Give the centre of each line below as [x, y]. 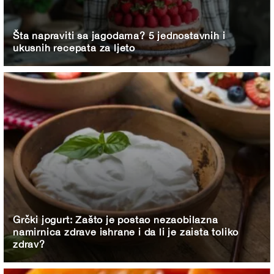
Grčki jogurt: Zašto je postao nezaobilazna [116, 220]
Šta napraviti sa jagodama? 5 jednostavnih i [119, 35]
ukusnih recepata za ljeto [74, 47]
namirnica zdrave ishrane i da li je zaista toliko [126, 232]
